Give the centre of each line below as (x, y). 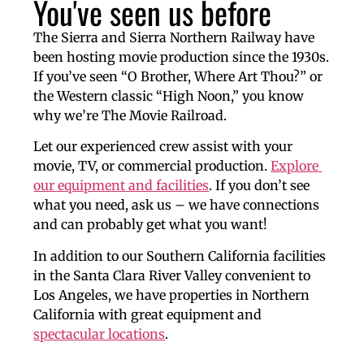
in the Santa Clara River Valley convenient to (172, 275)
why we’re (68, 115)
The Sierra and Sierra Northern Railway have (174, 37)
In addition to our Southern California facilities (180, 256)
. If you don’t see (260, 186)
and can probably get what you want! (151, 225)
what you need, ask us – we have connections (177, 205)
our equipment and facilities (121, 186)
